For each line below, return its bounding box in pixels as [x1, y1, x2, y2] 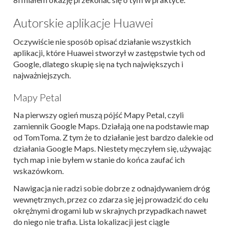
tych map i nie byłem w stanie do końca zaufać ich [13, 154, 185, 164]
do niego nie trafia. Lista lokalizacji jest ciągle [13, 216, 169, 226]
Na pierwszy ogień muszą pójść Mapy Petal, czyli [13, 109, 184, 120]
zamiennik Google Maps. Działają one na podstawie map [13, 121, 209, 131]
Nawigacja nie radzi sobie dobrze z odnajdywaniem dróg [13, 183, 210, 193]
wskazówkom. [13, 165, 64, 176]
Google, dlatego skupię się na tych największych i [13, 59, 183, 69]
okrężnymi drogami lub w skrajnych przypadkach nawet [13, 205, 207, 215]
